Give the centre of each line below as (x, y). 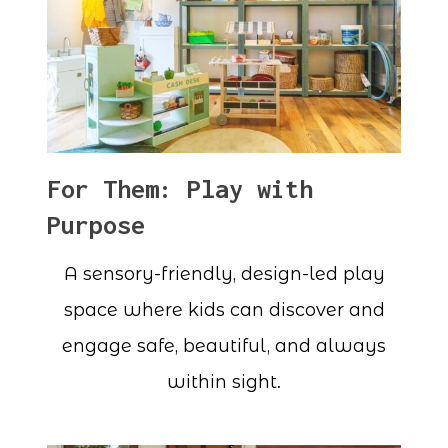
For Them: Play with (180, 188)
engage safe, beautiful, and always (224, 346)
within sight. (224, 382)
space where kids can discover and (224, 310)
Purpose (96, 224)
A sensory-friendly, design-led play (224, 274)
